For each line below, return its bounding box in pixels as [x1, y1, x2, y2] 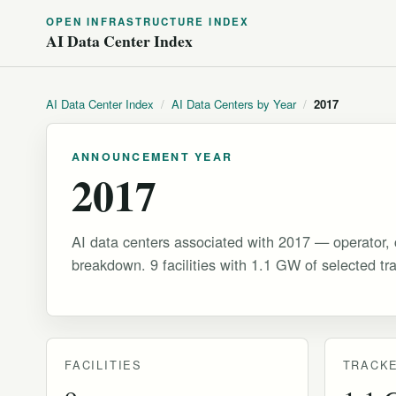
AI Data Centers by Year [171, 95, 296, 112]
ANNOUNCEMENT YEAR [72, 148, 233, 164]
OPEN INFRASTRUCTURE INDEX [46, 14, 249, 29]
